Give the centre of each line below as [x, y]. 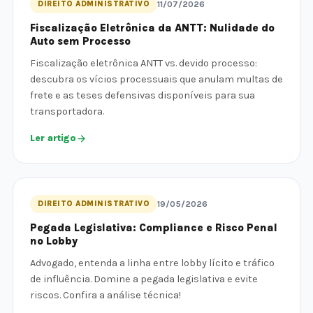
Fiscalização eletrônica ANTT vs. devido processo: [144, 63]
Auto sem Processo [80, 41]
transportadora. [67, 111]
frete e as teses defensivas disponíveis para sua [143, 95]
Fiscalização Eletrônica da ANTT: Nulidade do [152, 28]
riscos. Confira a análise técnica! [105, 295]
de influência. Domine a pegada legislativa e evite [144, 279]
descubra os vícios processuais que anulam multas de [156, 79]
